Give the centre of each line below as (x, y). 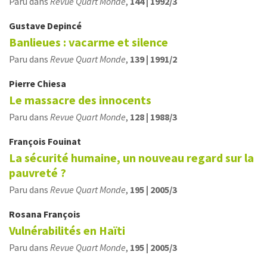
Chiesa (52, 84)
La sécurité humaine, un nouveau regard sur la (131, 158)
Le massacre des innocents (80, 100)
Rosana (26, 214)
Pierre (23, 84)
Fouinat (64, 142)
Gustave (28, 26)
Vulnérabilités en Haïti (67, 231)
